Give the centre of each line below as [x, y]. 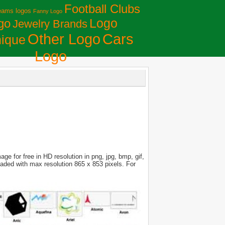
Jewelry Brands [50, 24]
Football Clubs [102, 9]
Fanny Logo [48, 11]
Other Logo [64, 39]
